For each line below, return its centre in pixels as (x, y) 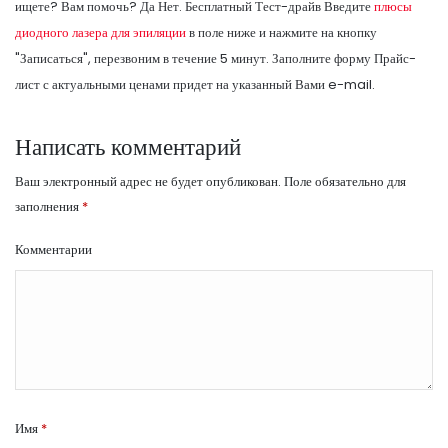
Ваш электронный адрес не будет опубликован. (148, 181)
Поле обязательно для (343, 181)
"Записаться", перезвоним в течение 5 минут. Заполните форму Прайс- (215, 58)
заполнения (48, 206)
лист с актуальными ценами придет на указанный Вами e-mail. (195, 84)
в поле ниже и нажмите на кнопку (281, 32)
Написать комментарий (128, 146)
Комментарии (53, 249)
